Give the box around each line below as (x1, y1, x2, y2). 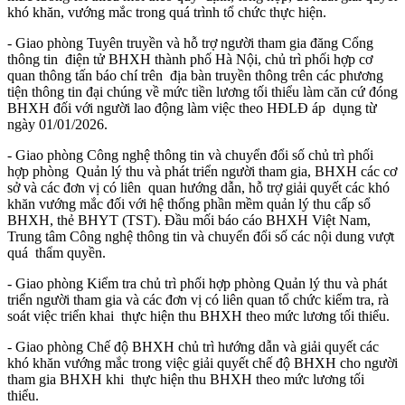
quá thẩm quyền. (7, 244, 109, 260)
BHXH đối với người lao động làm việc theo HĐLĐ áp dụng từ (7, 99, 377, 116)
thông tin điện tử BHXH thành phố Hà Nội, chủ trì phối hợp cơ (7, 51, 372, 67)
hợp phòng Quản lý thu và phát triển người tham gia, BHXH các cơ (7, 163, 397, 179)
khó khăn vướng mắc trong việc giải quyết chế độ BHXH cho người (7, 354, 398, 371)
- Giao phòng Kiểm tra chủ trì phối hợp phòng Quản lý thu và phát (7, 275, 387, 291)
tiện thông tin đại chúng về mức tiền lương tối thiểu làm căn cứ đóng (7, 83, 398, 99)
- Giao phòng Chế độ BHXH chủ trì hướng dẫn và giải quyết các (7, 338, 379, 354)
